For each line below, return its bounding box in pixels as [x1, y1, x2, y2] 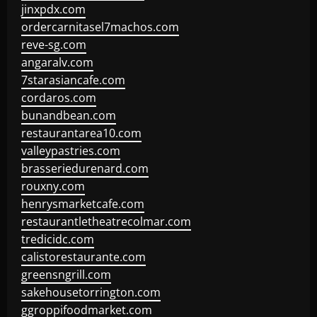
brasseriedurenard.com [21, 161, 149, 176]
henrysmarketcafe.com [21, 196, 144, 212]
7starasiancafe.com [21, 72, 125, 88]
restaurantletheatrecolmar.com [21, 214, 191, 229]
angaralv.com [21, 54, 93, 70]
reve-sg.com [21, 37, 86, 52]
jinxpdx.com [21, 1, 86, 17]
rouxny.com [21, 178, 85, 194]
